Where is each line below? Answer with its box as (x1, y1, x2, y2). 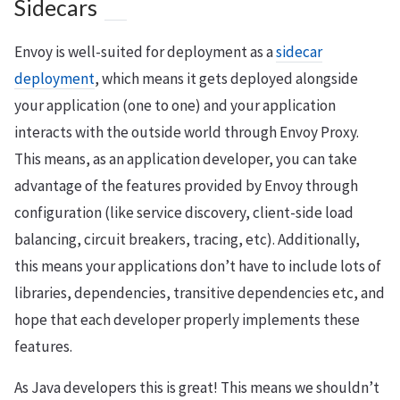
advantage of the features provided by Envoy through (14, 176, 358, 196)
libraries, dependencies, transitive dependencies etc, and (14, 283, 385, 303)
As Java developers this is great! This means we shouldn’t (14, 378, 379, 397)
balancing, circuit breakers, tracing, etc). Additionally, (14, 229, 360, 249)
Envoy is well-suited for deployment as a (14, 42, 276, 62)
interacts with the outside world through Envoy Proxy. (14, 122, 359, 142)
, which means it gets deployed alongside (95, 69, 358, 88)
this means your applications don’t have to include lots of (14, 256, 381, 276)
